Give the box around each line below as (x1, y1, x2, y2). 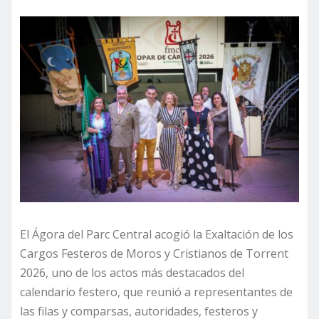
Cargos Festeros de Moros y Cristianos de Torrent (20, 246, 288, 262)
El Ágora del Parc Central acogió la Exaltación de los (20, 226, 293, 243)
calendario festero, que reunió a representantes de (20, 284, 293, 300)
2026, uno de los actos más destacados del (20, 265, 244, 281)
